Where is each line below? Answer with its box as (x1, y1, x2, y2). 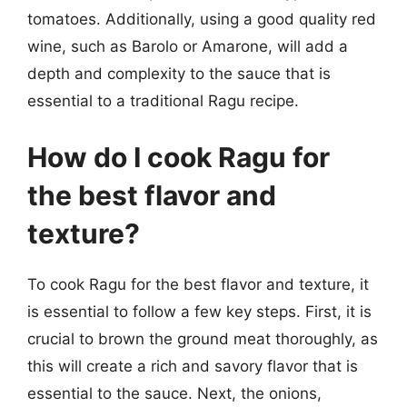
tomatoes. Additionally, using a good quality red (27, 10, 376, 28)
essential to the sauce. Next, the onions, (27, 383, 322, 402)
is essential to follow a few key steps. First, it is (27, 302, 372, 321)
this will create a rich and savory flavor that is (27, 356, 358, 375)
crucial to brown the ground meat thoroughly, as (27, 329, 378, 348)
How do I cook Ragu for (27, 140, 330, 174)
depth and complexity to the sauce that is (27, 65, 331, 83)
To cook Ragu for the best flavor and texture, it (27, 274, 369, 293)
